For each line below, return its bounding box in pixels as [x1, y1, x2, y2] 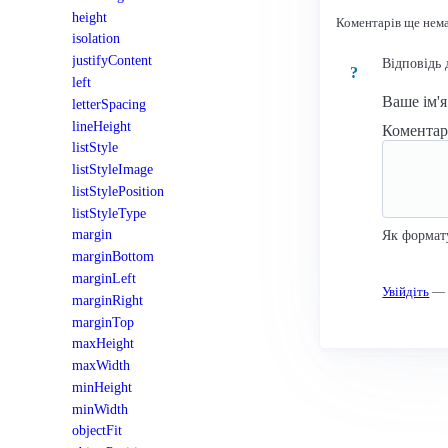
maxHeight [72, 335, 134, 352]
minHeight [72, 378, 132, 395]
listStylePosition [72, 182, 164, 199]
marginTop [72, 313, 134, 330]
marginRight [72, 291, 143, 308]
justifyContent [72, 52, 152, 69]
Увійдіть [382, 283, 430, 299]
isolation [72, 30, 120, 47]
